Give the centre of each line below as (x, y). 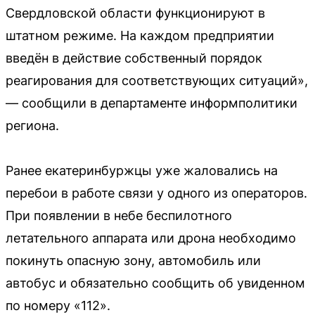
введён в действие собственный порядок (134, 58)
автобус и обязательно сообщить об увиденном (155, 283)
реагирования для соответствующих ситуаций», (157, 80)
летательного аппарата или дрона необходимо (151, 238)
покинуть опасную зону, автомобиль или (133, 260)
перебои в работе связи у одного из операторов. (156, 193)
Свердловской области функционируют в (135, 13)
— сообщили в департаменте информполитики (152, 103)
